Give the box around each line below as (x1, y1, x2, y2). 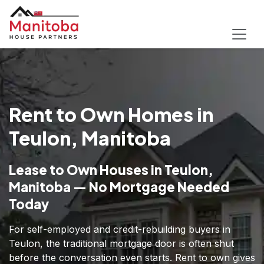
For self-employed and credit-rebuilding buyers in (9, 223, 230, 235)
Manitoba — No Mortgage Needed (9, 178, 229, 195)
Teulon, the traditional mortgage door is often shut (9, 237, 234, 249)
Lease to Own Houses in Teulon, (9, 161, 213, 178)
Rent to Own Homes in (9, 102, 213, 126)
